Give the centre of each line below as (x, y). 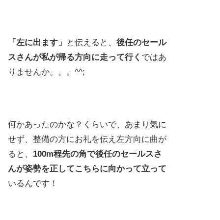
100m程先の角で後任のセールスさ (97, 154)
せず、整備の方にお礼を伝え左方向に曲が (87, 139)
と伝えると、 (91, 42)
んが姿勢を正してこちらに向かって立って (87, 169)
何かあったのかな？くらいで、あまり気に (87, 125)
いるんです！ (33, 184)
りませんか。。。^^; (46, 72)
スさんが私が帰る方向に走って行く (75, 57)
